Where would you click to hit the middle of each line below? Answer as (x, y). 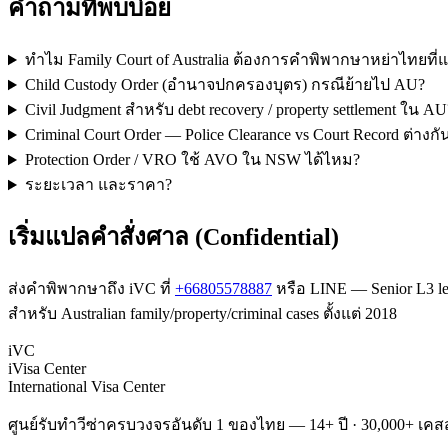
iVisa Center (47, 369)
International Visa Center (86, 387)
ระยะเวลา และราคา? (98, 185)
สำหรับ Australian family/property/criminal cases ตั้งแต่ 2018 (202, 314)
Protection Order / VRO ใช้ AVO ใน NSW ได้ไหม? (192, 160)
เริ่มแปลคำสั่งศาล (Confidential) (173, 237)
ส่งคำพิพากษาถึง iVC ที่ (91, 289)
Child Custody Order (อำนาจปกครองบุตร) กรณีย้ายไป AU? (224, 85)
